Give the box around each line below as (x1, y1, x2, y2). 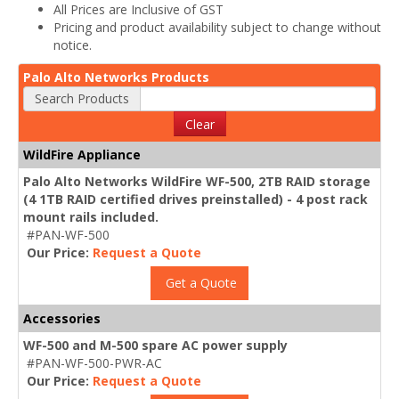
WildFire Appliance (23, 145, 141, 163)
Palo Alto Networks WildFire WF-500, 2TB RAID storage (23, 172, 370, 190)
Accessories (23, 309, 101, 327)
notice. (53, 36, 92, 53)
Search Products (35, 89, 129, 107)
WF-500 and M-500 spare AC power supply (23, 336, 288, 354)
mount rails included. (23, 208, 159, 225)
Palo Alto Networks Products (23, 68, 209, 85)
